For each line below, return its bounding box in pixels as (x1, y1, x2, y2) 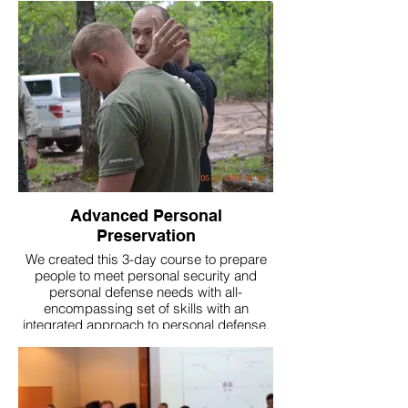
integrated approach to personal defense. (22, 315, 270, 333)
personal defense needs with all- (49, 282, 242, 301)
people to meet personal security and (35, 266, 257, 284)
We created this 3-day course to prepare (25, 250, 267, 268)
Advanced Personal (69, 205, 222, 225)
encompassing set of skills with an (43, 299, 249, 317)
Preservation (96, 225, 196, 245)
